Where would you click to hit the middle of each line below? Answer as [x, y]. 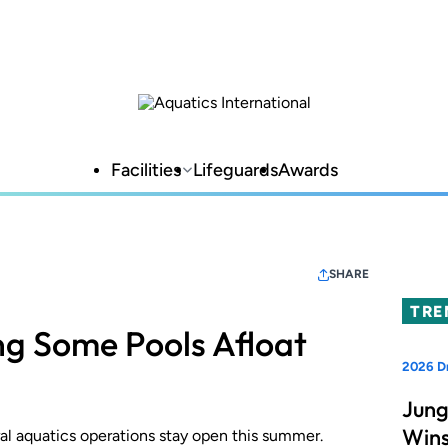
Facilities [145, 170]
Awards [307, 170]
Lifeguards [235, 170]
